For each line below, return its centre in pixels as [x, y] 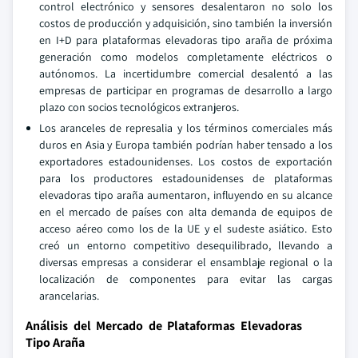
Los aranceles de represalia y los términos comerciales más [186, 128]
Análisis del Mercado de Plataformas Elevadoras [164, 326]
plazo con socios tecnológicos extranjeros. [139, 107]
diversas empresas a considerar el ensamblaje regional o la [186, 262]
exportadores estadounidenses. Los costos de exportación [186, 161]
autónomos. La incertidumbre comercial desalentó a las [186, 74]
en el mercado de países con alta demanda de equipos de [186, 212]
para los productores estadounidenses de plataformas [186, 178]
